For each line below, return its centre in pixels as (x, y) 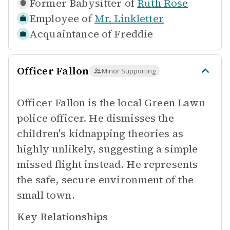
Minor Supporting (128, 71)
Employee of (61, 18)
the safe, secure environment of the (106, 180)
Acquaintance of (71, 34)
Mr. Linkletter (129, 18)
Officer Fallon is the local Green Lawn (111, 103)
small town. (46, 195)
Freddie (134, 34)
